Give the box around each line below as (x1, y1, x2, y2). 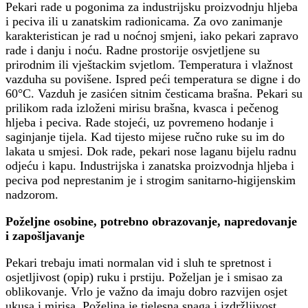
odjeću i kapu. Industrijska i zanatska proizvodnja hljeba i (5, 159, 294, 173)
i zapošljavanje (5, 229, 85, 243)
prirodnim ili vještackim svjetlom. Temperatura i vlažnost (5, 58, 293, 72)
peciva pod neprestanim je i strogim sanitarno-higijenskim (5, 173, 296, 188)
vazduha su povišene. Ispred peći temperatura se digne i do (5, 72, 300, 87)
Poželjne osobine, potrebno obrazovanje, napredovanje (5, 214, 297, 229)
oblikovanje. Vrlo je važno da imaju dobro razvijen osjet (5, 285, 287, 299)
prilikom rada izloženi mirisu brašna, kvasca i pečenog (5, 101, 278, 115)
